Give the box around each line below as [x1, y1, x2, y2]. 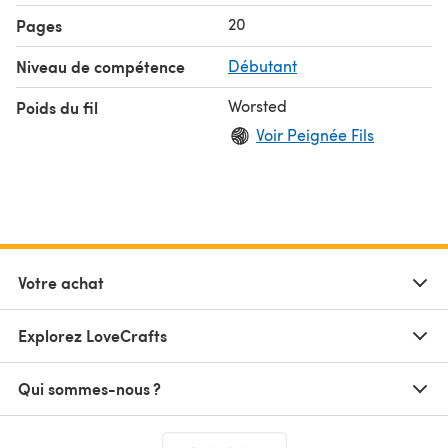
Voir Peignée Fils [256, 123, 374, 145]
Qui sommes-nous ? [18, 376, 161, 400]
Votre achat [18, 270, 104, 294]
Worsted [228, 94, 287, 116]
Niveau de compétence [16, 54, 185, 78]
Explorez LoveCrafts [18, 323, 167, 347]
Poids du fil [16, 95, 98, 119]
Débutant [228, 54, 297, 76]
